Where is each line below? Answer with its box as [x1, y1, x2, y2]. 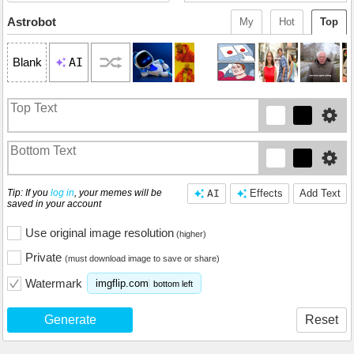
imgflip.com [96, 277, 149, 290]
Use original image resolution [25, 225, 174, 239]
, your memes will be [74, 186, 162, 198]
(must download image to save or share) [65, 253, 220, 263]
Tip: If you [7, 186, 51, 198]
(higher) [174, 228, 206, 239]
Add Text [299, 186, 341, 199]
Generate [43, 312, 96, 326]
